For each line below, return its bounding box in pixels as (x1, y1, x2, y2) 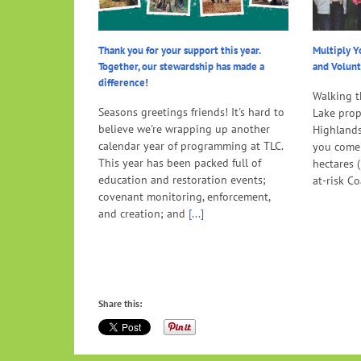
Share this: (98, 297, 142, 310)
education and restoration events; (98, 172, 266, 188)
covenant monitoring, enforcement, (98, 189, 270, 205)
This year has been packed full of (98, 156, 261, 171)
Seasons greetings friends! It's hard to (98, 105, 284, 120)
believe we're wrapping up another (98, 122, 270, 137)
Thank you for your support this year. (98, 44, 260, 58)
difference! (98, 76, 148, 90)
